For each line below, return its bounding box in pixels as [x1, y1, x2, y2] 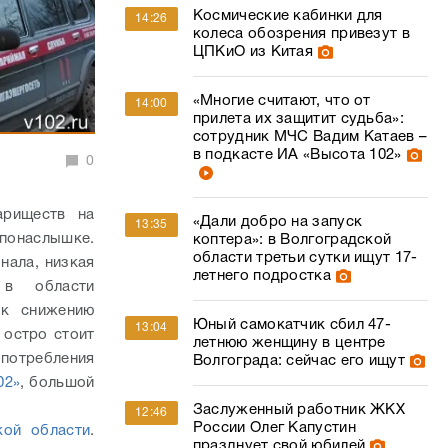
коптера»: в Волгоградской [192, 233, 392, 247]
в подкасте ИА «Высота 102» [192, 148, 402, 162]
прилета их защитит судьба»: [192, 112, 404, 126]
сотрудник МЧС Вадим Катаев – [192, 130, 428, 144]
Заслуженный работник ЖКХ [192, 403, 406, 417]
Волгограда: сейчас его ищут [192, 354, 405, 368]
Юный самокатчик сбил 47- [192, 318, 392, 332]
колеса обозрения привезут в [192, 27, 410, 41]
